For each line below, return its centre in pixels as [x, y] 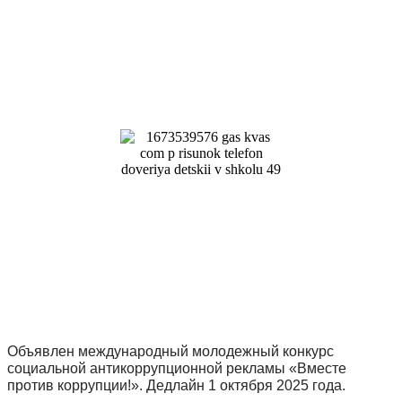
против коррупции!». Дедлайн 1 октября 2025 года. [176, 386]
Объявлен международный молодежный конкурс [170, 352]
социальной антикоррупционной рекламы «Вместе [177, 369]
